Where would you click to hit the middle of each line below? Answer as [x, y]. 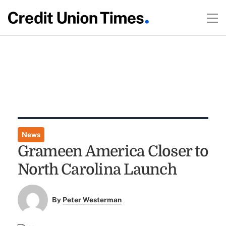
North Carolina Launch [97, 169]
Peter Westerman [92, 200]
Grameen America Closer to [113, 151]
